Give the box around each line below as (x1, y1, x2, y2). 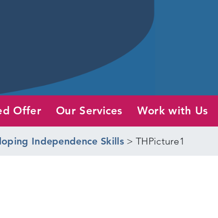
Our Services (55, 104, 123, 117)
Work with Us (137, 104, 208, 117)
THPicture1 (135, 135, 185, 147)
